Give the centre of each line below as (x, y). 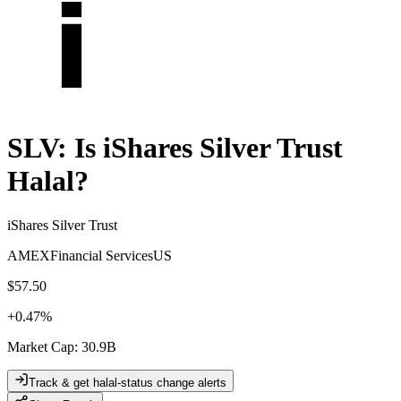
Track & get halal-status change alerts (128, 382)
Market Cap (41, 346)
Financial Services (102, 255)
